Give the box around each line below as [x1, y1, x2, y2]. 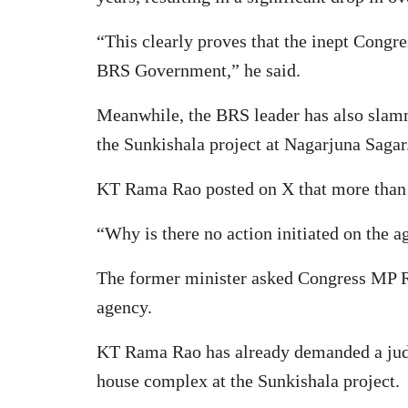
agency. [97, 296, 152, 317]
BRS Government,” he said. [97, 59, 301, 80]
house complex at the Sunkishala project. [97, 370, 400, 391]
